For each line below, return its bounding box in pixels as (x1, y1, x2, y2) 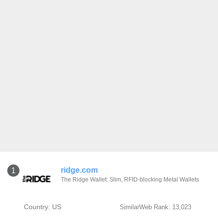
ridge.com (61, 166, 98, 174)
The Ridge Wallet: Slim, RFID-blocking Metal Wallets (61, 176, 199, 183)
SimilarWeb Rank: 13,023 (119, 203, 191, 211)
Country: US (23, 203, 61, 211)
